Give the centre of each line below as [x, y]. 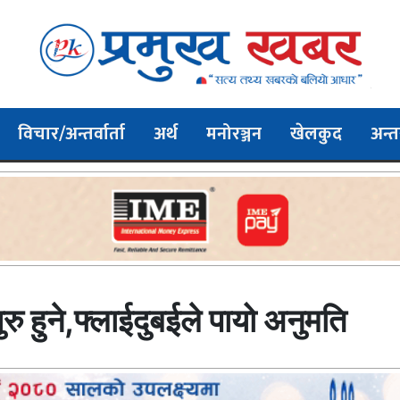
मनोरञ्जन [234, 133]
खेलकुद [316, 133]
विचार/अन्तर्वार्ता [71, 133]
